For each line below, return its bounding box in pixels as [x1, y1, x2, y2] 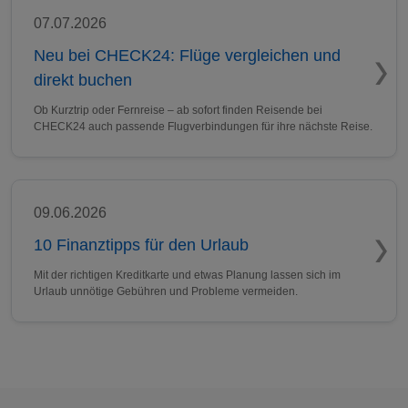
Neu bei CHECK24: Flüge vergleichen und [34, 46, 341, 65]
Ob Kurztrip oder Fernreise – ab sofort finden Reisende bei [34, 104, 322, 117]
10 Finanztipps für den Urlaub [34, 236, 249, 254]
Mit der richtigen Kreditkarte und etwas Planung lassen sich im [34, 269, 341, 281]
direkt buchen [34, 71, 132, 89]
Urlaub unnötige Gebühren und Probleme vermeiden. [34, 285, 298, 298]
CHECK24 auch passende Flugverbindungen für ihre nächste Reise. [34, 120, 372, 133]
